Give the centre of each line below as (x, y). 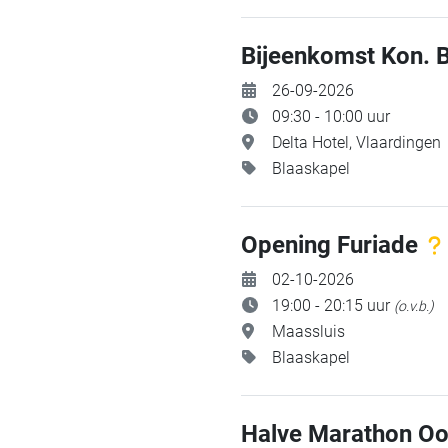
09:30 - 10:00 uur (331, 116)
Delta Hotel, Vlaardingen (356, 142)
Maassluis (308, 331)
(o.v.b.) (414, 306)
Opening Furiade (332, 245)
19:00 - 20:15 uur (333, 305)
